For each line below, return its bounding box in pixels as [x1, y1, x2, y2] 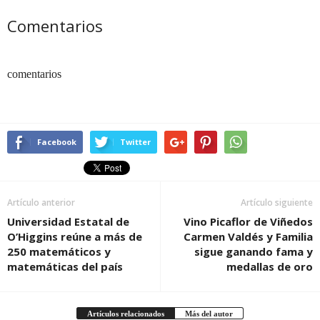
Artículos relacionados [87, 309, 164, 319]
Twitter [120, 136, 151, 148]
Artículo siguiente [241, 196, 313, 209]
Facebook [37, 136, 76, 148]
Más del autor [185, 309, 233, 319]
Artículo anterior [7, 196, 75, 209]
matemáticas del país [7, 259, 123, 274]
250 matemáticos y [7, 244, 111, 259]
